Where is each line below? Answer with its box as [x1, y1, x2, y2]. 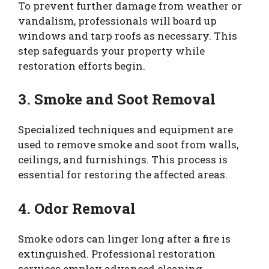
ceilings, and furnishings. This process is [18, 153, 228, 167]
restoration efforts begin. [18, 58, 145, 73]
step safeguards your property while [18, 43, 205, 58]
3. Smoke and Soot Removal [18, 89, 216, 109]
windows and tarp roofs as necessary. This [18, 28, 237, 43]
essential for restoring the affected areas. [18, 168, 228, 182]
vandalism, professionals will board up [18, 13, 217, 28]
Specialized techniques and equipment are [18, 122, 233, 137]
